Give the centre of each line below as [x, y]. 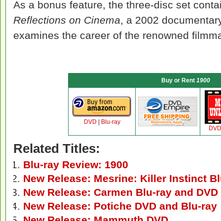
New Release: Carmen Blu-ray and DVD [121, 192]
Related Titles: [57, 148]
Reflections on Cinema [67, 20]
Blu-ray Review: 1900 [76, 165]
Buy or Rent [179, 80]
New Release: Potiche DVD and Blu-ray [120, 206]
